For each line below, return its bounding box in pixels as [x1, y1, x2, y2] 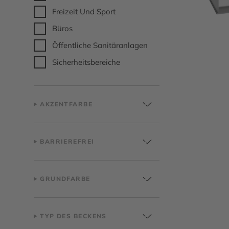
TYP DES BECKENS [40, 212, 107, 220]
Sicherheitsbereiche [52, 57, 120, 67]
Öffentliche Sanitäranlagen [52, 40, 148, 50]
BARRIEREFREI [40, 138, 95, 145]
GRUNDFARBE [40, 175, 90, 182]
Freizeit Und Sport [52, 7, 116, 16]
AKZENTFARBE [40, 100, 93, 108]
